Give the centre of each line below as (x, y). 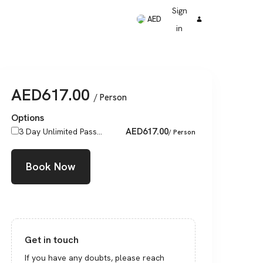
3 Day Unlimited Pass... (60, 131)
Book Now (51, 166)
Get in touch (52, 240)
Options (28, 118)
